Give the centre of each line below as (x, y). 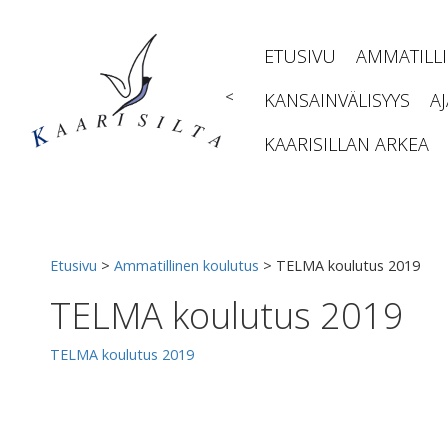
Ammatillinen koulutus (186, 265)
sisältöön (49, 28)
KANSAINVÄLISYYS (337, 100)
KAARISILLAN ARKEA (346, 144)
